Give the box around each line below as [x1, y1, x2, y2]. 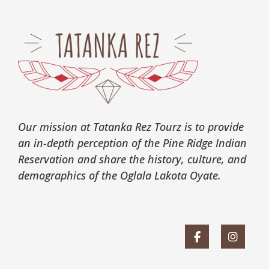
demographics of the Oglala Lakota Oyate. [18, 168, 221, 183]
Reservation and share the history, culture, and [18, 151, 246, 166]
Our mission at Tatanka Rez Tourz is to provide [18, 119, 244, 134]
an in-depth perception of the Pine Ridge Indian [18, 135, 247, 150]
